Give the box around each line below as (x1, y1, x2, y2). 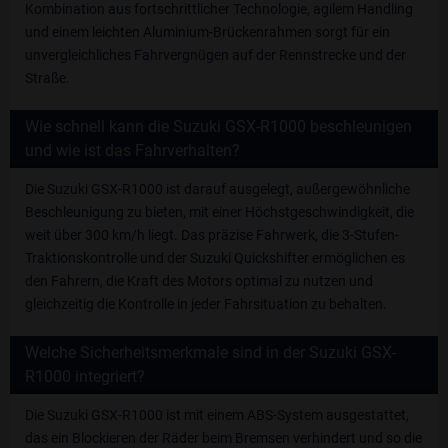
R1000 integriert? (25, 366, 145, 386)
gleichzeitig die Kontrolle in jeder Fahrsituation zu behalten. (25, 295, 387, 312)
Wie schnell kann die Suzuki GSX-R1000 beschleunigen (25, 116, 412, 136)
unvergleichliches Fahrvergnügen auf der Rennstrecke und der (25, 46, 406, 63)
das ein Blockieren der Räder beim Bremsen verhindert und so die (25, 429, 422, 446)
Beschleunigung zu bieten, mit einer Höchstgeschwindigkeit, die (25, 203, 414, 220)
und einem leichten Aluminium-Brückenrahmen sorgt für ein (25, 23, 390, 40)
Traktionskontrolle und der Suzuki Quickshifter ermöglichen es (25, 249, 405, 266)
